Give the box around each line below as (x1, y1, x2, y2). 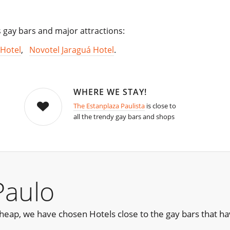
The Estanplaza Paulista (73, 101, 145, 111)
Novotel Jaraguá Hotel (29, 44, 114, 56)
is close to (144, 101, 176, 111)
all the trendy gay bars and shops (73, 112, 175, 122)
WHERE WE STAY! (73, 86, 147, 98)
